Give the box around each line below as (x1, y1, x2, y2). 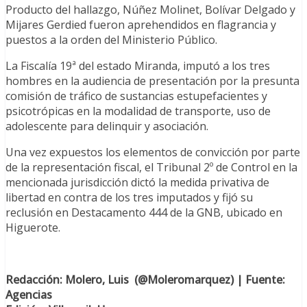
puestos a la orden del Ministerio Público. (5, 32, 217, 47)
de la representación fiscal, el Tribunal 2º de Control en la (5, 159, 297, 175)
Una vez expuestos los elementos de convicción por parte (5, 144, 300, 160)
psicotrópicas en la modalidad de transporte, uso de (5, 103, 271, 119)
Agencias (5, 286, 52, 302)
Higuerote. (5, 219, 60, 235)
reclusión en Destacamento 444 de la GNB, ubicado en (5, 204, 282, 220)
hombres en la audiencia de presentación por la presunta (5, 73, 299, 88)
